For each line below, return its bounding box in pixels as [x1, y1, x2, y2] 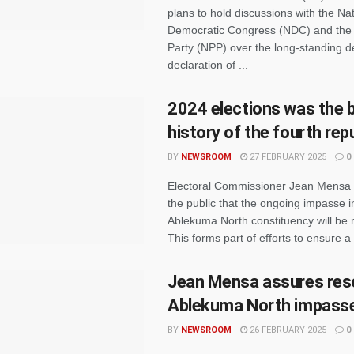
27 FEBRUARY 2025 [247, 152, 326, 162]
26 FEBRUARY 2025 [247, 325, 326, 335]
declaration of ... [168, 58, 248, 71]
